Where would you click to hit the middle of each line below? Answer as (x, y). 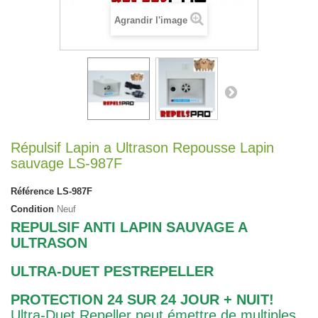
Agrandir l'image (151, 20)
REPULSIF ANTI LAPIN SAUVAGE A (129, 227)
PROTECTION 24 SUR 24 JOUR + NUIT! (142, 300)
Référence (32, 191)
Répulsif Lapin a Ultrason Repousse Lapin (142, 148)
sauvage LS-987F (66, 163)
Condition (32, 209)
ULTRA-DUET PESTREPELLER (112, 271)
